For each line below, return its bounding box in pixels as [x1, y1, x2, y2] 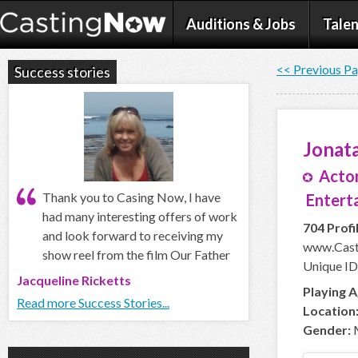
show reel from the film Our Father [42, 247, 230, 262]
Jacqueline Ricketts [17, 272, 131, 288]
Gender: [303, 322, 351, 337]
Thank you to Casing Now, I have [42, 189, 221, 205]
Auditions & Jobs [186, 15, 296, 33]
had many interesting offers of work [42, 209, 237, 224]
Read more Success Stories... [17, 295, 169, 310]
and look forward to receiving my [42, 228, 223, 243]
